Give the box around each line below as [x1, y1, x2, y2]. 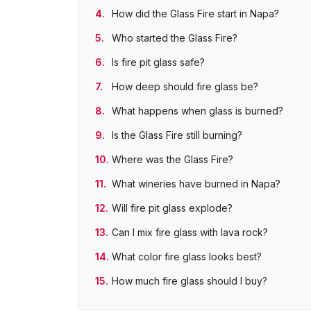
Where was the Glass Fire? [112, 153, 233, 165]
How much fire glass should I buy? [112, 275, 267, 287]
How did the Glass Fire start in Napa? [112, 8, 279, 19]
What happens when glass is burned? [112, 105, 283, 117]
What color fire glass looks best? [112, 251, 262, 262]
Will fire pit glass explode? [112, 202, 233, 214]
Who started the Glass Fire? [112, 32, 237, 44]
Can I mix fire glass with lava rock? [112, 226, 268, 238]
